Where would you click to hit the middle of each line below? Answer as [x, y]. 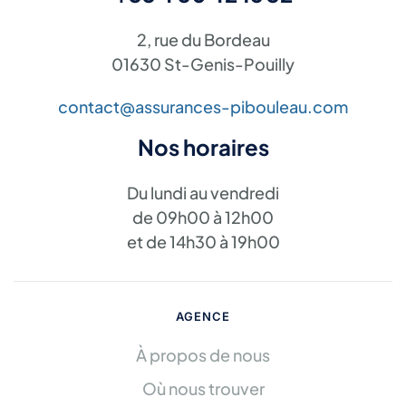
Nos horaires [203, 147]
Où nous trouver [203, 388]
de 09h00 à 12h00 [203, 217]
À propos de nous [203, 355]
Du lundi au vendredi [203, 193]
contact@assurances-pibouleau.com [203, 106]
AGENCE [203, 316]
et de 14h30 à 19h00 [203, 242]
